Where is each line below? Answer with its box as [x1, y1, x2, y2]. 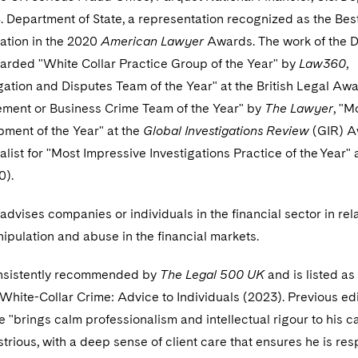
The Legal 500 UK [160, 267, 268, 282]
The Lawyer [265, 101, 333, 116]
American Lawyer [101, 34, 204, 49]
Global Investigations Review [143, 123, 309, 138]
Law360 [299, 56, 346, 71]
